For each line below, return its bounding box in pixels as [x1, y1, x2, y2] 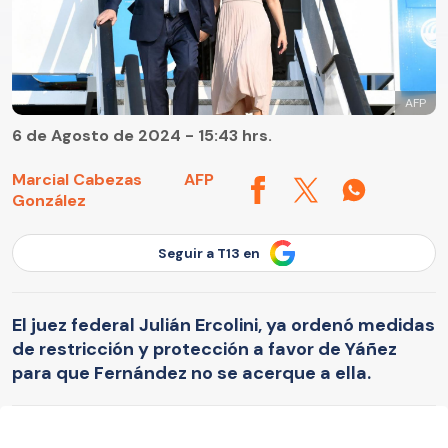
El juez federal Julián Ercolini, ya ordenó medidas [12, 312, 435, 337]
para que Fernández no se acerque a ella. [12, 360, 371, 385]
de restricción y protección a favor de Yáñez [12, 336, 397, 361]
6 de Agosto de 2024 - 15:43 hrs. [12, 125, 272, 147]
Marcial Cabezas [12, 169, 142, 191]
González [12, 190, 86, 212]
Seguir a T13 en [158, 244, 260, 262]
